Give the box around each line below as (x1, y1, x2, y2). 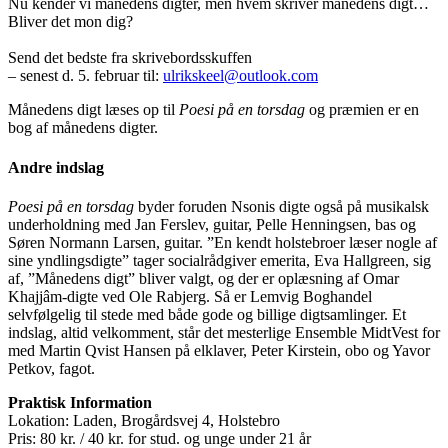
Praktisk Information (8, 393, 152, 411)
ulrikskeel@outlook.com (163, 67, 318, 85)
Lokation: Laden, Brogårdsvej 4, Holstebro (8, 411, 280, 429)
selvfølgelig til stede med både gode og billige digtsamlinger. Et (8, 305, 406, 323)
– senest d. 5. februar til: (8, 67, 163, 85)
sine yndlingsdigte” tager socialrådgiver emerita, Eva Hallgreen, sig (8, 251, 431, 269)
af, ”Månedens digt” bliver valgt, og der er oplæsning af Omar (8, 269, 399, 287)
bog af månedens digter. (8, 119, 158, 137)
